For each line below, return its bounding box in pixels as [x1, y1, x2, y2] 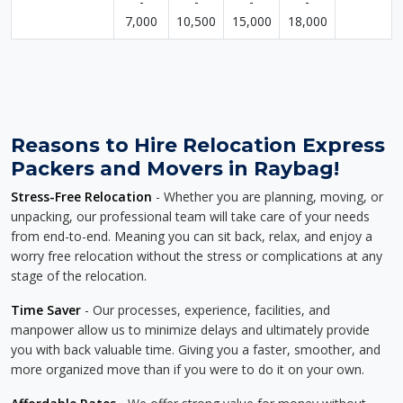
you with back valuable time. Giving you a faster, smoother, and [11, 341, 381, 358]
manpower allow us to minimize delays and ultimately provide [11, 321, 370, 338]
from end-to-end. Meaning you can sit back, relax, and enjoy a [11, 228, 372, 245]
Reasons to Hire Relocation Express [11, 133, 385, 157]
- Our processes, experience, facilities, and [81, 301, 330, 318]
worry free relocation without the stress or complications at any [11, 247, 382, 264]
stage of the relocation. [11, 267, 147, 284]
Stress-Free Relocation [11, 188, 152, 205]
